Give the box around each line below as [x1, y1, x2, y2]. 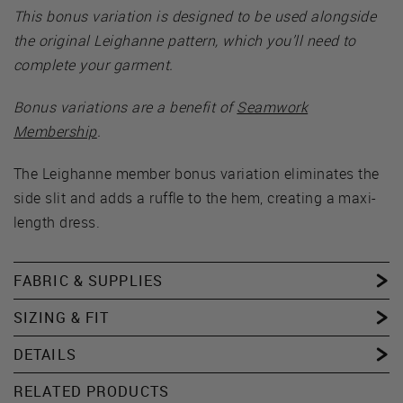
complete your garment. [13, 54, 174, 75]
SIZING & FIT [13, 307, 110, 327]
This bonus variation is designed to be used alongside [13, 5, 377, 26]
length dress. [13, 211, 104, 232]
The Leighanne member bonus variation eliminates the [13, 163, 380, 184]
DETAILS [13, 344, 76, 364]
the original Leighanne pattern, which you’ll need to [13, 30, 356, 50]
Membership [13, 121, 97, 141]
